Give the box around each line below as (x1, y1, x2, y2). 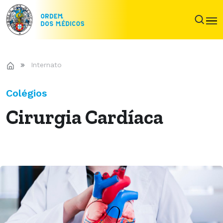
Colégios (6, 87, 47, 99)
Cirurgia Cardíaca (6, 105, 163, 129)
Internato (31, 61, 62, 69)
